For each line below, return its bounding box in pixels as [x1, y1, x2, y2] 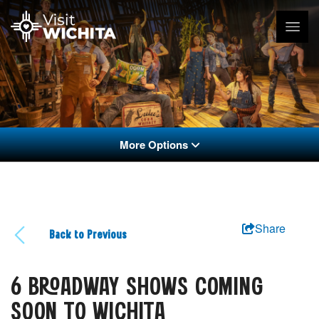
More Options [119, 136, 188, 152]
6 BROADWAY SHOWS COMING [11, 276, 263, 300]
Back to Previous [49, 230, 127, 241]
